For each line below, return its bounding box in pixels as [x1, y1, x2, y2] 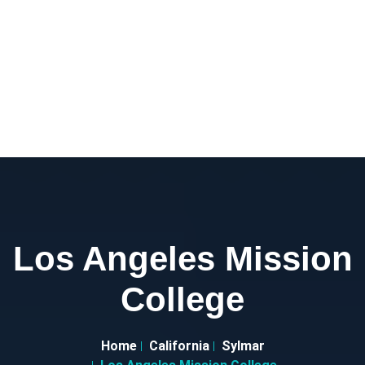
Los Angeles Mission [12, 240, 353, 278]
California [148, 338, 209, 354]
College [121, 280, 244, 319]
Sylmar [221, 338, 265, 354]
